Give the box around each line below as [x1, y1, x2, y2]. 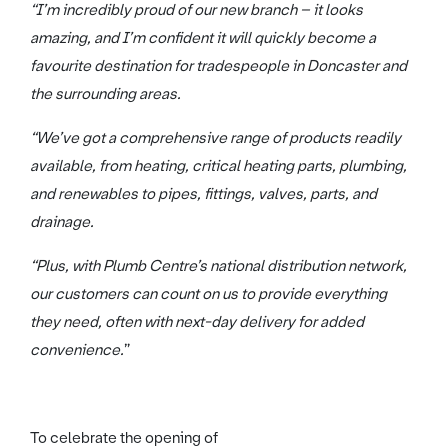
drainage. [30, 212, 94, 233]
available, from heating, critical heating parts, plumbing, [30, 156, 407, 177]
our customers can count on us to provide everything [30, 284, 387, 305]
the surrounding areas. [30, 84, 181, 105]
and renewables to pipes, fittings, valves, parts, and [30, 184, 377, 205]
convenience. [30, 340, 124, 361]
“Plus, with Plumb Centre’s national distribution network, [30, 256, 407, 277]
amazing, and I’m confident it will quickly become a [30, 28, 376, 49]
